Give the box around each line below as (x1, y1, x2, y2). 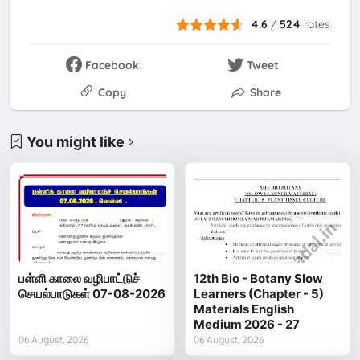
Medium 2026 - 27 (194, 317, 301, 333)
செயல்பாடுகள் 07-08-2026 (18, 286, 166, 302)
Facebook (85, 57, 140, 72)
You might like (27, 133, 125, 150)
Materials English (194, 301, 295, 317)
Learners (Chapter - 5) (194, 286, 325, 302)
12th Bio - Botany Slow (194, 271, 324, 287)
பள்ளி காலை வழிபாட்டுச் (18, 271, 141, 287)
